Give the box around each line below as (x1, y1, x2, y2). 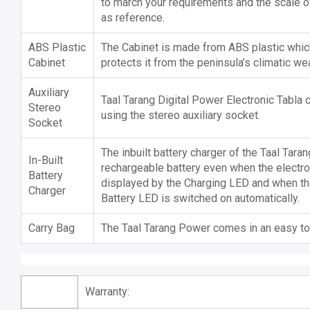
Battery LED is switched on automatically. (101, 191, 300, 205)
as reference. (101, 10, 165, 24)
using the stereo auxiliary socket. (101, 108, 260, 122)
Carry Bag (28, 221, 75, 235)
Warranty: (85, 284, 129, 298)
